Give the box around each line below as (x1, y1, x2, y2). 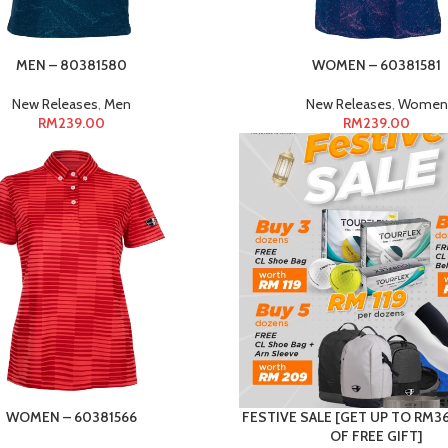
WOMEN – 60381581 (312, 55, 442, 74)
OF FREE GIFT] (330, 427, 424, 446)
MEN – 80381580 (15, 55, 127, 74)
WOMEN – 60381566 (5, 408, 137, 427)
